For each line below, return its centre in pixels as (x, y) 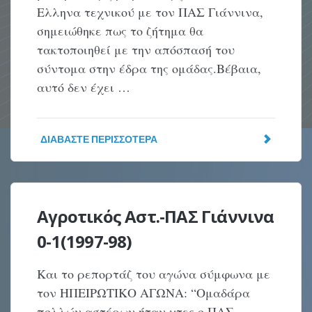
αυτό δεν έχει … (84, 87)
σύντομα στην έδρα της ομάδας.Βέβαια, (149, 68)
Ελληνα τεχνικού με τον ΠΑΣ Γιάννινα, (150, 12)
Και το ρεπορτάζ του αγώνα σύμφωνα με (154, 274)
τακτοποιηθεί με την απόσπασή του (136, 49)
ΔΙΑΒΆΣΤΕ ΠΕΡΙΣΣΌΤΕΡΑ (99, 139)
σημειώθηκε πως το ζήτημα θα (120, 31)
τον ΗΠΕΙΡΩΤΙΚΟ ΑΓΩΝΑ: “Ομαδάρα (144, 292)
